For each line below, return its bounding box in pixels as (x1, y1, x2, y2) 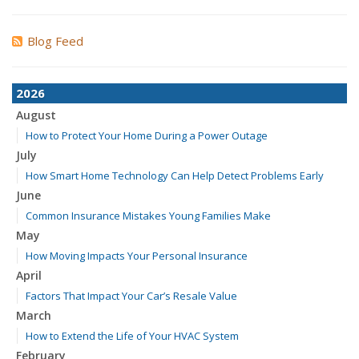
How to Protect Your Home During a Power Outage (26, 128, 268, 143)
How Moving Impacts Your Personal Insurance (26, 248, 248, 263)
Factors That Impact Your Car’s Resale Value (26, 288, 237, 303)
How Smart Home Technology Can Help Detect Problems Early (26, 168, 324, 183)
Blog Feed (27, 33, 83, 49)
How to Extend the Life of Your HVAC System (26, 329, 239, 343)
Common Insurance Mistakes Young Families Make (26, 208, 271, 223)
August (16, 107, 56, 123)
